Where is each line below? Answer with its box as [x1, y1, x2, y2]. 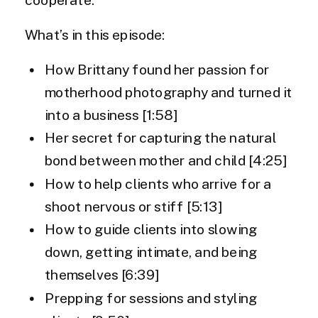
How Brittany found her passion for [45, 61, 270, 78]
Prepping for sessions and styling [45, 290, 258, 307]
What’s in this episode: [25, 26, 165, 43]
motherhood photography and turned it [45, 84, 292, 101]
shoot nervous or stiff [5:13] [45, 198, 222, 215]
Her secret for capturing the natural [45, 130, 277, 146]
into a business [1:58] [45, 107, 177, 124]
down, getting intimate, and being [45, 244, 258, 261]
